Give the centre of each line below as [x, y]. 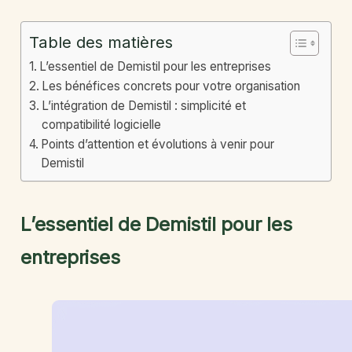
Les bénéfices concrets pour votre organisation [171, 86]
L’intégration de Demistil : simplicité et [144, 106]
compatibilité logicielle [102, 125]
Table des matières [101, 42]
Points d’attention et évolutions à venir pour [158, 145]
